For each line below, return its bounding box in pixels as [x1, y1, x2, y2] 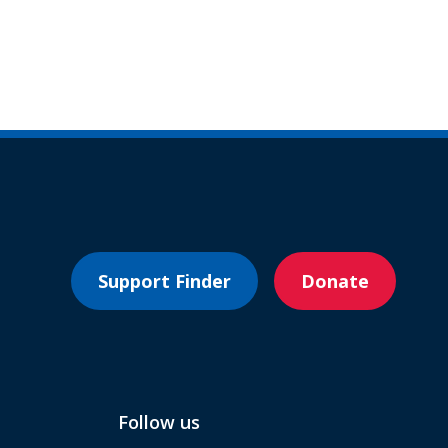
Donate [301, 269, 369, 294]
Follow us [118, 410, 200, 435]
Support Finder [98, 269, 231, 294]
